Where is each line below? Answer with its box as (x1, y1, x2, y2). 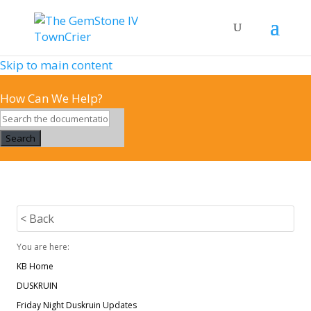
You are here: (17, 241, 69, 253)
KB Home (17, 260, 53, 272)
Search (6, 132, 35, 144)
